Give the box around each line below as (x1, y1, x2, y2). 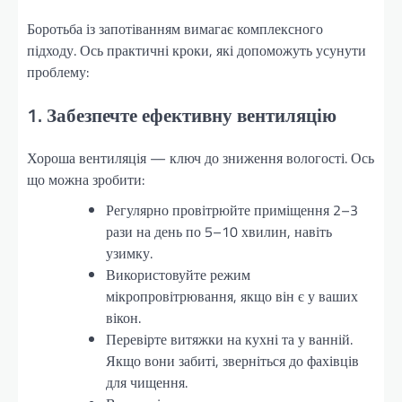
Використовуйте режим (106, 264, 250, 286)
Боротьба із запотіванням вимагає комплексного (27, 17, 323, 39)
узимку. (106, 242, 153, 265)
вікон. (106, 307, 141, 329)
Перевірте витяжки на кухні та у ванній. (106, 328, 353, 351)
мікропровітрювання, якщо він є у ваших (106, 285, 358, 308)
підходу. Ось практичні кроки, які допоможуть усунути (27, 39, 366, 61)
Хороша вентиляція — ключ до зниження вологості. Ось (27, 147, 374, 170)
